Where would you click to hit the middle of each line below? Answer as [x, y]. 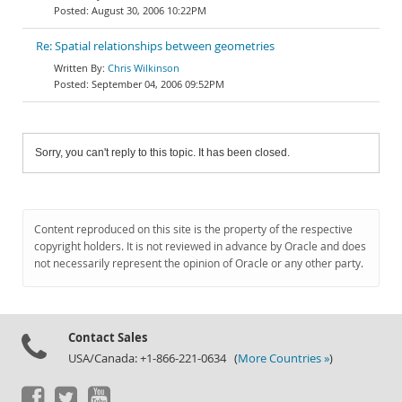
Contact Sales [108, 337]
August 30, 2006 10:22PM [149, 10]
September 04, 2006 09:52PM [158, 84]
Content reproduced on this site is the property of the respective [193, 229]
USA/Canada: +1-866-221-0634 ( [153, 358]
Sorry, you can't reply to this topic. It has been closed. [162, 153]
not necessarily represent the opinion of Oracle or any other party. [199, 263]
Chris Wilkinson [144, 68]
